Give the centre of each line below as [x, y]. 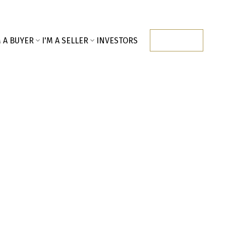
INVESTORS [117, 40]
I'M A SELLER [65, 40]
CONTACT [176, 40]
